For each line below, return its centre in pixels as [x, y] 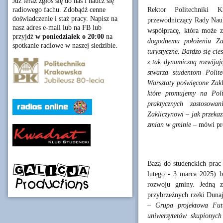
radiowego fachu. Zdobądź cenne [59, 10]
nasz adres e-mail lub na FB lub [57, 28]
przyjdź [24, 37]
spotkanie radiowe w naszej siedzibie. [65, 46]
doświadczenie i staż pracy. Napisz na [65, 19]
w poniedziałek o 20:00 [70, 37]
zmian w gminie [169, 124]
